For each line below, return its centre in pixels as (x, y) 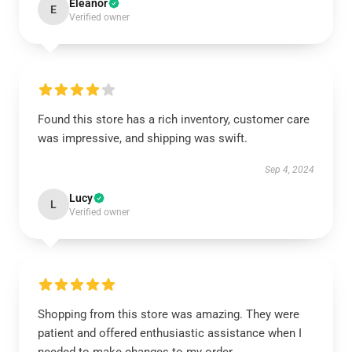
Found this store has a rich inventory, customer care (174, 119)
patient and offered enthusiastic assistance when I (170, 333)
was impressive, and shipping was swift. (143, 138)
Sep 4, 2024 (290, 170)
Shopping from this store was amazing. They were (169, 314)
